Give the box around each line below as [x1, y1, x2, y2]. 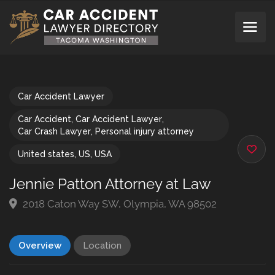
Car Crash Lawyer [18, 126, 91, 136]
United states [18, 149, 74, 159]
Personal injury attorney [95, 126, 194, 136]
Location [83, 240, 122, 251]
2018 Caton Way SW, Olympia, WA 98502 [20, 198, 217, 210]
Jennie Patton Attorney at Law [9, 175, 211, 193]
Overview [18, 240, 61, 251]
